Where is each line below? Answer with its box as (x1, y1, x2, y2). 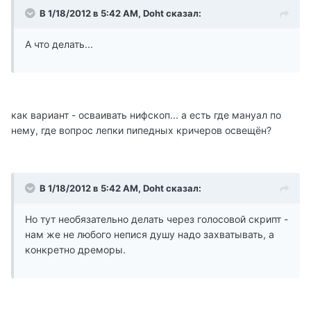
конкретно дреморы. (25, 244, 126, 256)
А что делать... (25, 38, 93, 51)
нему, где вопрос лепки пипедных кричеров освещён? (11, 124, 271, 137)
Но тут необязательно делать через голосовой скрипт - (25, 213, 288, 226)
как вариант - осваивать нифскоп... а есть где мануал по (11, 109, 281, 121)
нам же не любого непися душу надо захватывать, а (25, 228, 274, 241)
